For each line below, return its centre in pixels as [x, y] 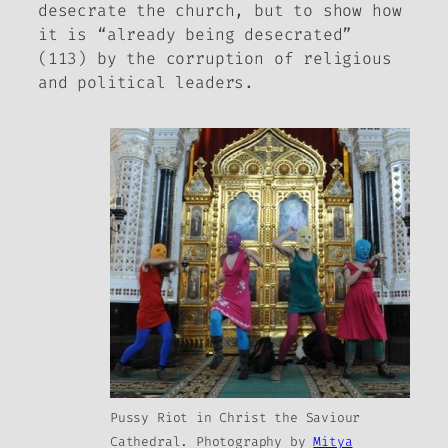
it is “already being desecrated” [195, 35]
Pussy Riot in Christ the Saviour [235, 417]
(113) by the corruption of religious [215, 59]
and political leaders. [146, 83]
